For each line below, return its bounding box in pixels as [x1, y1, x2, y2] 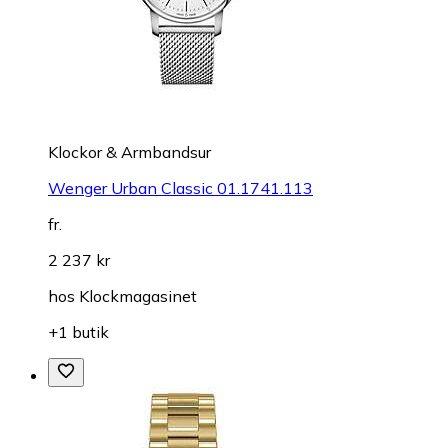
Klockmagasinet [79, 285, 197, 306]
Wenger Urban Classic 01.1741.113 [48, 177, 313, 198]
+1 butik [48, 321, 109, 342]
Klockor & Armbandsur [48, 141, 211, 162]
